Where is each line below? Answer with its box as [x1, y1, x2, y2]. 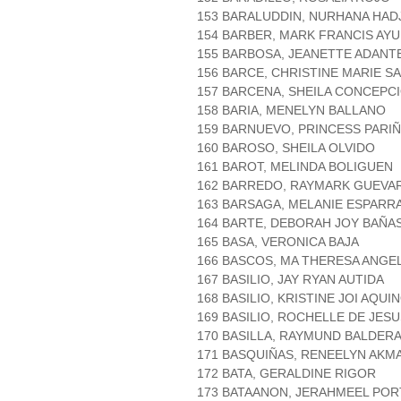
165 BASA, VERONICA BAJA [197, 235, 359, 250]
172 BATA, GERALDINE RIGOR [197, 366, 376, 381]
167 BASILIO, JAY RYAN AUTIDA [197, 272, 384, 287]
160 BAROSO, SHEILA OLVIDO [197, 141, 375, 156]
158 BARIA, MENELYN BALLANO [197, 103, 386, 118]
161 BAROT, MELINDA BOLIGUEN [197, 159, 393, 175]
